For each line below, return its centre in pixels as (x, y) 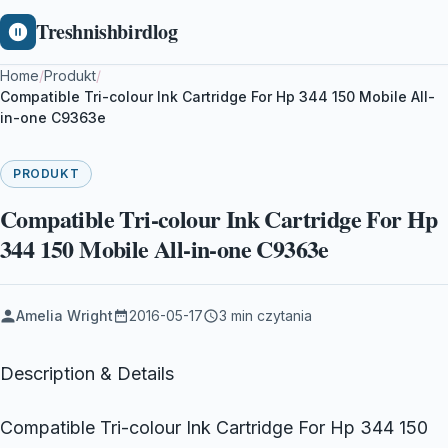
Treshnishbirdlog (107, 31)
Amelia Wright (64, 315)
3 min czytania (265, 315)
